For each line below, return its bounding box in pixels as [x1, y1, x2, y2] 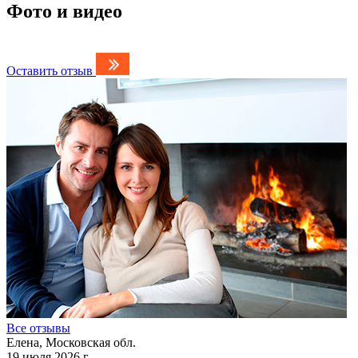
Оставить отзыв [6, 63, 93, 78]
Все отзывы [6, 320, 70, 335]
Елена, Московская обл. [6, 335, 136, 349]
